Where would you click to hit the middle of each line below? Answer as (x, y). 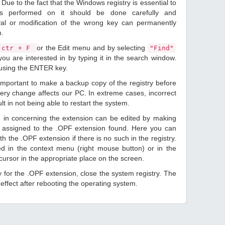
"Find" (161, 48)
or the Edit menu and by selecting (92, 48)
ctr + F (18, 48)
